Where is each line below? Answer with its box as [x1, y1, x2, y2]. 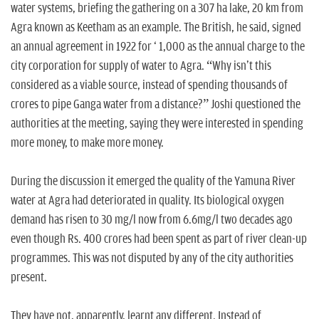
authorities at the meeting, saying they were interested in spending [11, 116, 303, 131]
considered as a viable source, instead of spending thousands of [11, 78, 288, 93]
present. [11, 270, 47, 285]
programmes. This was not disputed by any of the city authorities [11, 251, 293, 266]
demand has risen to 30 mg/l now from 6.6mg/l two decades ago [11, 212, 293, 227]
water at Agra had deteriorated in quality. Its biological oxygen [11, 193, 284, 208]
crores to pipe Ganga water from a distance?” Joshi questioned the [11, 97, 300, 112]
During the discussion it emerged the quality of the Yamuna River [11, 174, 296, 189]
